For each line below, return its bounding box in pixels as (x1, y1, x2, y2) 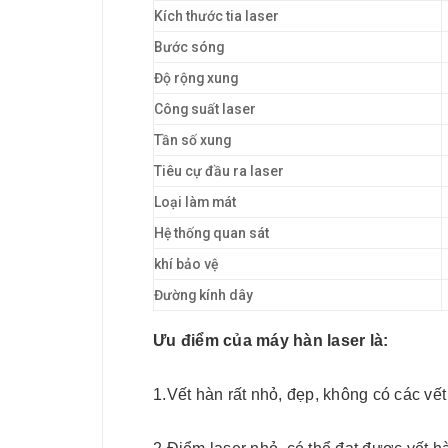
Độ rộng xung (154, 70, 238, 87)
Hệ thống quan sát (154, 225, 269, 242)
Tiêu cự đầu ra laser (154, 163, 284, 180)
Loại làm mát (154, 194, 236, 211)
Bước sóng (154, 39, 224, 56)
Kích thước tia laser (154, 8, 279, 25)
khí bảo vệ (154, 256, 218, 273)
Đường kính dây (154, 287, 253, 304)
